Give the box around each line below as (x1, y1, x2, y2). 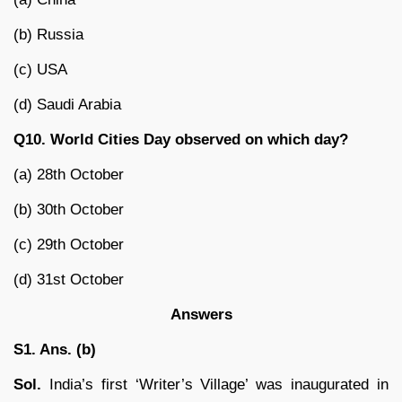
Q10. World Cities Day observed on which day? (13, 131, 348, 149)
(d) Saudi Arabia (13, 96, 121, 114)
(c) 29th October (13, 236, 124, 254)
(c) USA (13, 61, 67, 79)
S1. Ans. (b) (13, 341, 96, 359)
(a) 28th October (13, 166, 124, 184)
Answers (170, 306, 232, 324)
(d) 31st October (13, 271, 124, 289)
